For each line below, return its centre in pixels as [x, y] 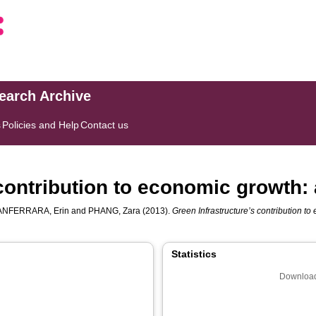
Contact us [105, 125]
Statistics [194, 254]
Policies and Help [41, 125]
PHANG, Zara [115, 211]
